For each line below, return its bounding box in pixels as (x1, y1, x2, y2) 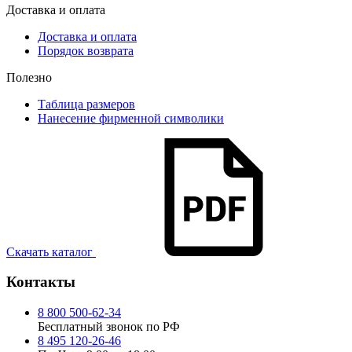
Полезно (6, 70, 52, 84)
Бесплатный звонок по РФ (38, 319, 180, 333)
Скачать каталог (6, 244, 96, 258)
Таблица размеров (38, 97, 135, 111)
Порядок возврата (38, 43, 134, 57)
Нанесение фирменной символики (38, 111, 224, 125)
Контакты (6, 273, 75, 291)
